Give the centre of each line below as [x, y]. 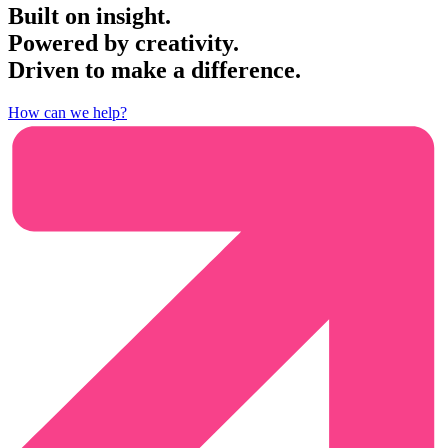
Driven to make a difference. [154, 70]
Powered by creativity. [123, 43]
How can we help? [67, 113]
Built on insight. [89, 16]
